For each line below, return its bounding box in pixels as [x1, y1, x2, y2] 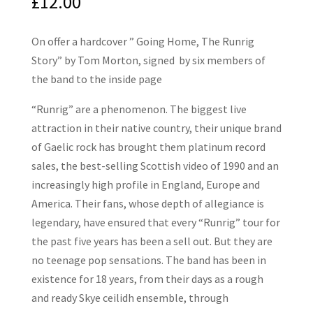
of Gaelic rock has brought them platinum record [31, 140, 265, 154]
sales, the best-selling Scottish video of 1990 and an [31, 159, 279, 173]
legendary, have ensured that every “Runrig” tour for [31, 215, 280, 229]
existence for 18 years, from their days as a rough [31, 272, 263, 286]
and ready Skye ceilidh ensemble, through [31, 291, 228, 305]
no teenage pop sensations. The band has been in [31, 253, 266, 267]
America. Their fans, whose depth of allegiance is [31, 196, 264, 210]
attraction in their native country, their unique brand [31, 121, 282, 135]
